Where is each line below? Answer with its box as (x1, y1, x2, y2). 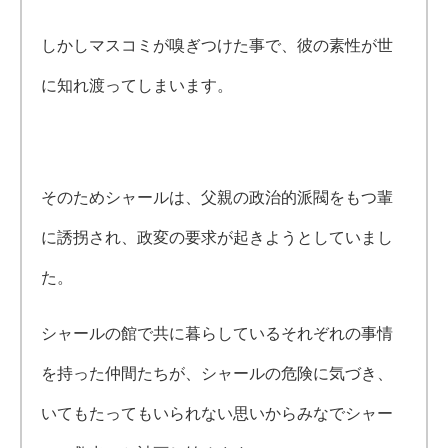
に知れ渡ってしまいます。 (41, 76, 234, 94)
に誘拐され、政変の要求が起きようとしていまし (41, 228, 394, 246)
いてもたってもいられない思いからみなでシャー (41, 404, 394, 422)
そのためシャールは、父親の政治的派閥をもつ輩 (41, 188, 394, 206)
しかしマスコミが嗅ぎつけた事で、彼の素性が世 (41, 36, 394, 54)
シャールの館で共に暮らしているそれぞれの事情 (41, 324, 394, 342)
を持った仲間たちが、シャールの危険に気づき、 (41, 364, 394, 382)
